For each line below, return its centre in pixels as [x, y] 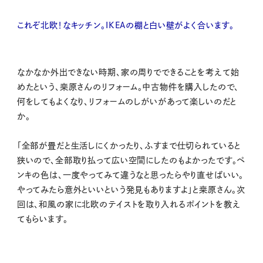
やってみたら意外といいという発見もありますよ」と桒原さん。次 [131, 190]
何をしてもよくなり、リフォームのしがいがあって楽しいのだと [127, 102]
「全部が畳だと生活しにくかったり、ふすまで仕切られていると [129, 146]
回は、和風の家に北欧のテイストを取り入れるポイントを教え [129, 205]
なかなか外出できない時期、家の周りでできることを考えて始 [128, 73]
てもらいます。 [42, 219]
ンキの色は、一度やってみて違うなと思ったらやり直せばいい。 [130, 175]
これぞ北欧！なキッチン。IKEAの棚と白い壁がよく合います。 [126, 26]
